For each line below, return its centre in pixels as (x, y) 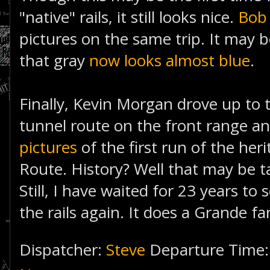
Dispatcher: (63, 250)
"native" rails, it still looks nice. (129, 17)
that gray (54, 60)
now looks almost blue (170, 60)
